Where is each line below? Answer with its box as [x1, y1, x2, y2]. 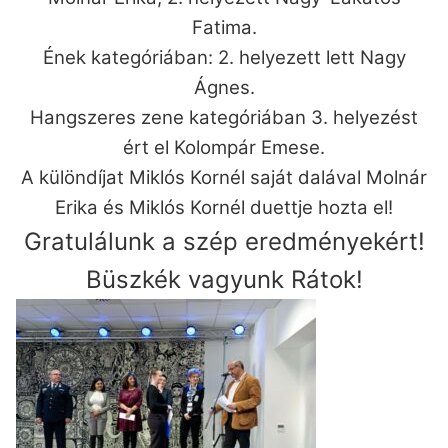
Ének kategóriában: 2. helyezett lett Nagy [42, 46, 406, 70]
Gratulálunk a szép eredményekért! [23, 227, 425, 257]
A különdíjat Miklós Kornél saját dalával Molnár [21, 166, 427, 190]
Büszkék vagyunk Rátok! [85, 265, 363, 295]
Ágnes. [193, 76, 255, 100]
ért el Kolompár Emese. [123, 136, 325, 160]
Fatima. [191, 16, 257, 40]
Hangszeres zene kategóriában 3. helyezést [30, 106, 418, 130]
